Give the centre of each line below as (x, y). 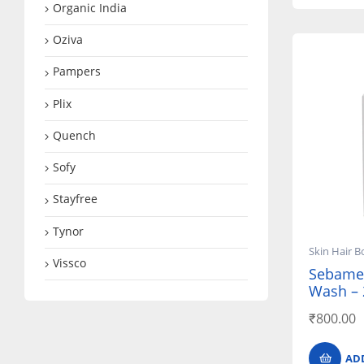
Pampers (77, 71)
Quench (74, 135)
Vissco (69, 262)
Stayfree (75, 199)
